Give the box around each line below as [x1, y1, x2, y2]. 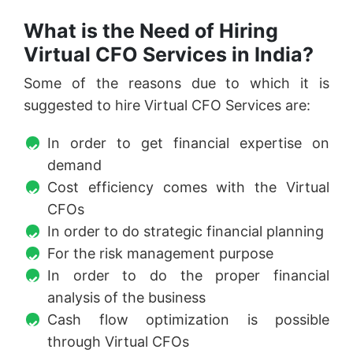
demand [47, 156, 102, 173]
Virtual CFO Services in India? [24, 42, 318, 66]
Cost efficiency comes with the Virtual [47, 178, 329, 195]
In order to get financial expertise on [47, 134, 329, 151]
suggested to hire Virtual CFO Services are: [24, 96, 314, 113]
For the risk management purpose [47, 244, 273, 262]
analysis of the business [47, 288, 206, 306]
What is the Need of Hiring [24, 18, 278, 43]
